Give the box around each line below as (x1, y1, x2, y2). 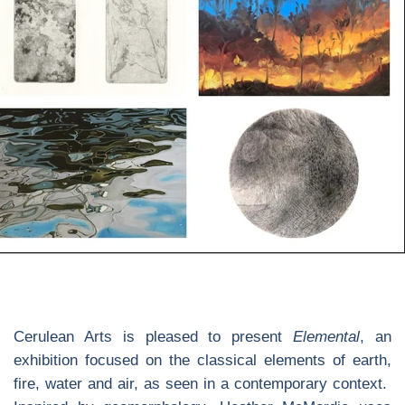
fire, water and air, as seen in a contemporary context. (14, 375, 391, 392)
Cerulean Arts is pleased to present (14, 328, 294, 345)
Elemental (293, 328, 361, 345)
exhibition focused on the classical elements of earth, (14, 352, 391, 369)
